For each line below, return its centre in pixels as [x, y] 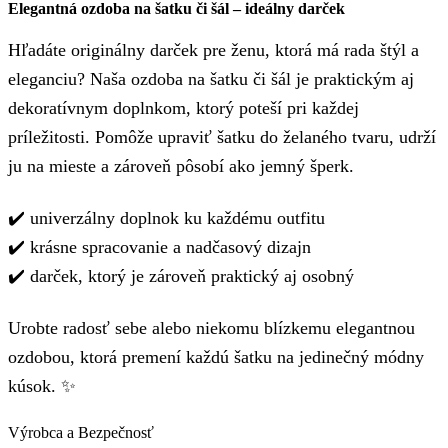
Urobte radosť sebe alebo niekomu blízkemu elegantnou [211, 327]
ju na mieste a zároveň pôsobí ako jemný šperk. [181, 166]
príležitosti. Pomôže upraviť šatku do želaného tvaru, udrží [222, 137]
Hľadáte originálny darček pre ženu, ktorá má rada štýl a [213, 50]
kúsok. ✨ [42, 385]
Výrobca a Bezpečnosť [81, 432]
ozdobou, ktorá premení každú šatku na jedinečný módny [216, 356]
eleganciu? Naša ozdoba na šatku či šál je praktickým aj [211, 79]
